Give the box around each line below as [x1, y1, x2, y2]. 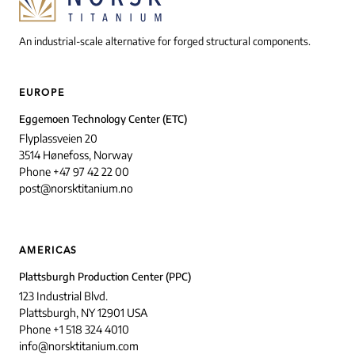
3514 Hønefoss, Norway [19, 148, 132, 162]
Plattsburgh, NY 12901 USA [19, 306, 147, 320]
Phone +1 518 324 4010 [19, 323, 129, 337]
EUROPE [19, 89, 65, 99]
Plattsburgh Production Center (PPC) [19, 270, 191, 284]
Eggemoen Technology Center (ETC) [19, 113, 187, 126]
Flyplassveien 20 [19, 132, 97, 146]
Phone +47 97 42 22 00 [19, 165, 129, 179]
